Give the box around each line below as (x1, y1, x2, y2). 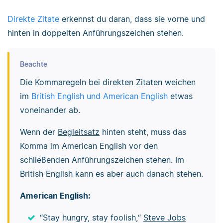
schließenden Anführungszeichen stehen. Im (19, 155, 184, 165)
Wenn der (19, 127, 58, 137)
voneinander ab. (19, 105, 80, 115)
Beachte (19, 60, 47, 69)
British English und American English (31, 91, 168, 102)
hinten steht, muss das (99, 127, 186, 137)
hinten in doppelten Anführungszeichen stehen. (7, 27, 184, 38)
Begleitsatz (57, 127, 100, 137)
